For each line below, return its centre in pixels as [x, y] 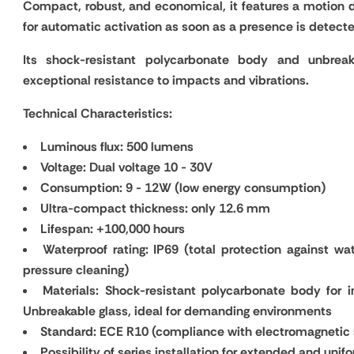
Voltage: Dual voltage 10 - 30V [126, 167]
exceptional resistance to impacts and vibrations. [166, 80]
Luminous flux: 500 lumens [117, 147]
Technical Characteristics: [98, 113]
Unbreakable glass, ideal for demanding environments [177, 311]
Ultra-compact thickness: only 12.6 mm [155, 208]
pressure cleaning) [76, 270]
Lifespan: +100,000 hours [113, 229]
